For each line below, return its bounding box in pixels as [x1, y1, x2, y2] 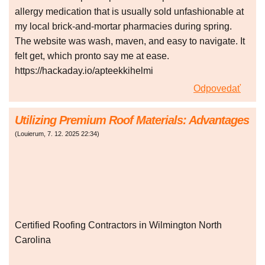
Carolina [15, 235, 51, 245]
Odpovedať [193, 83, 241, 94]
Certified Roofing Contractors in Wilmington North [15, 220, 222, 231]
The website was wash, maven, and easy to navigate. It [15, 36, 245, 47]
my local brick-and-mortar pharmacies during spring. [15, 21, 232, 32]
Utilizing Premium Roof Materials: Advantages [15, 114, 249, 127]
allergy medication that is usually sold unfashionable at [15, 7, 244, 17]
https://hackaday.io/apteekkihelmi [15, 66, 153, 76]
